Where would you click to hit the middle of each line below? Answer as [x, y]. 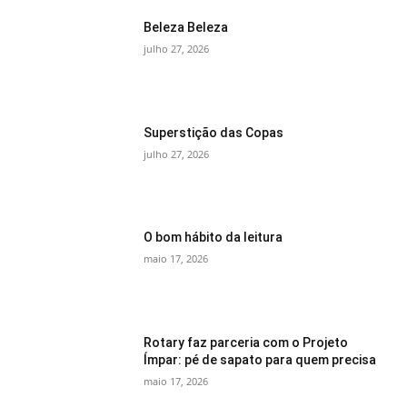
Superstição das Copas [214, 132]
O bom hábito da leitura [213, 238]
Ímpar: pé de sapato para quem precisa [260, 359]
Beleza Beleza [186, 27]
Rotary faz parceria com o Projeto [246, 342]
